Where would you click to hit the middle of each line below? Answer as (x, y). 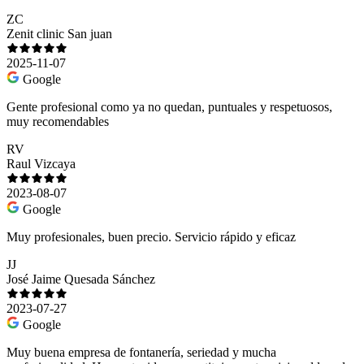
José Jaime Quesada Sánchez (81, 279)
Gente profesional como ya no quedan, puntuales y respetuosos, (169, 107)
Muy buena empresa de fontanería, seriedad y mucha (141, 353)
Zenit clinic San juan (59, 34)
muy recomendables (58, 122)
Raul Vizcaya (41, 164)
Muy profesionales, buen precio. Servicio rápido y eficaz (151, 237)
